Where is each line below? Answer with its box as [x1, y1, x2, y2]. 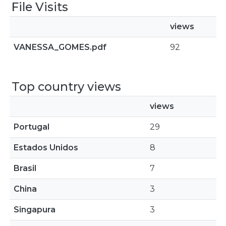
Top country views [12, 79, 121, 94]
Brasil [14, 163, 36, 173]
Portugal [14, 122, 49, 132]
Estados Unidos [14, 143, 78, 152]
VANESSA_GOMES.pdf [14, 42, 106, 52]
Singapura [14, 205, 55, 214]
